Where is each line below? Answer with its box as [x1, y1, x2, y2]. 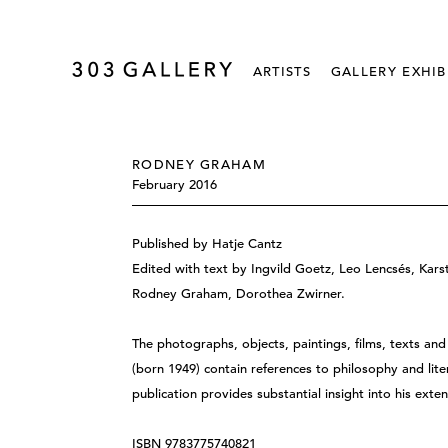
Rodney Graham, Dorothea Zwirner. [132, 285, 346, 302]
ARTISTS [252, 63, 311, 80]
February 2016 [132, 176, 217, 193]
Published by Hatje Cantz [132, 235, 283, 252]
